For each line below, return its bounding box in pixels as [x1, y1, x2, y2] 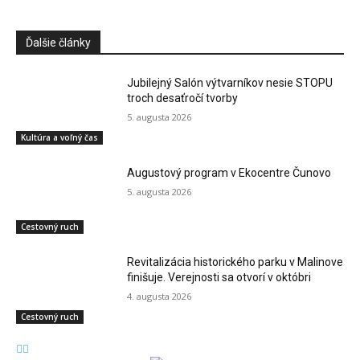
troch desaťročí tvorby [127, 92, 239, 105]
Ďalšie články [26, 36, 91, 50]
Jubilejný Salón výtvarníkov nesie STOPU [127, 76, 333, 90]
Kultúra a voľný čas [21, 131, 98, 143]
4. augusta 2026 [127, 290, 192, 303]
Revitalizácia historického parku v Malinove [127, 256, 344, 269]
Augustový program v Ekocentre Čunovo [127, 166, 332, 179]
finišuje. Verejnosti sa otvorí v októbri [127, 271, 312, 284]
